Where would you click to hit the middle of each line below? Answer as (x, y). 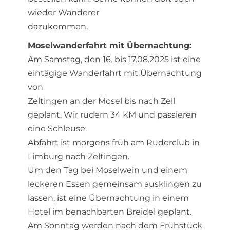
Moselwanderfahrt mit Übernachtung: (110, 45)
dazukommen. (58, 26)
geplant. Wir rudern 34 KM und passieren (112, 115)
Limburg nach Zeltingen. (79, 156)
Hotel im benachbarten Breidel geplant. (110, 212)
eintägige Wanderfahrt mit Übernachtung (115, 73)
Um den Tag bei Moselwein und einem (108, 170)
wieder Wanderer (63, 13)
